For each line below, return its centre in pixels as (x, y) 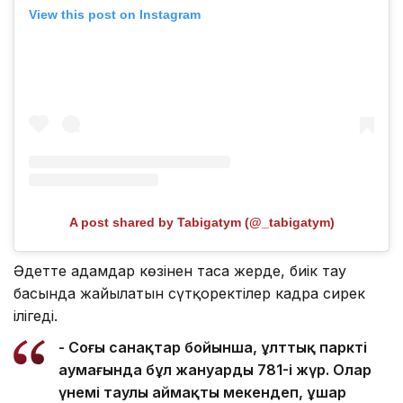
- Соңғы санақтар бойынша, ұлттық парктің (213, 347)
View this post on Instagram (115, 15)
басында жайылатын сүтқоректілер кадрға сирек (189, 293)
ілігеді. (36, 315)
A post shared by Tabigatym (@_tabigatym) (201, 222)
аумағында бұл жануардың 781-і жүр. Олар (215, 369)
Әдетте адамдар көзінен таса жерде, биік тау (180, 270)
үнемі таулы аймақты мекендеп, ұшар (202, 392)
